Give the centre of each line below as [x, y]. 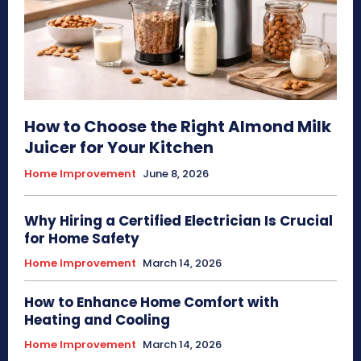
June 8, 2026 [176, 174]
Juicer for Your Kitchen [119, 147]
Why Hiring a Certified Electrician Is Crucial [178, 221]
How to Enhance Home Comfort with [151, 302]
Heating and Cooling [97, 320]
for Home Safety [82, 239]
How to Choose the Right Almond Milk [178, 127]
